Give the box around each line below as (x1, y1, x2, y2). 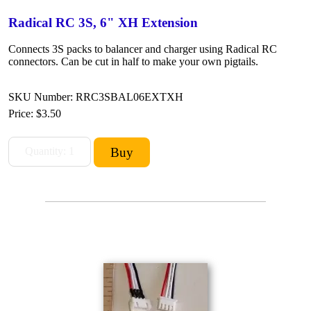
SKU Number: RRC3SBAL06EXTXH (8, 90, 183, 103)
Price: (8, 107, 36, 119)
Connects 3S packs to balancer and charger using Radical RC (8, 42, 277, 55)
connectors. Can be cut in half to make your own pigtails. (8, 55, 258, 67)
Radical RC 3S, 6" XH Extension (8, 15, 198, 30)
